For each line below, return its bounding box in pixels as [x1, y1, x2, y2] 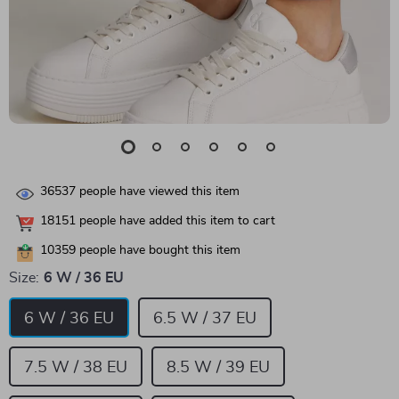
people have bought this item [76, 244, 240, 257]
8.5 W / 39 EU [167, 360, 270, 376]
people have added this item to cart [76, 215, 275, 228]
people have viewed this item [76, 185, 240, 199]
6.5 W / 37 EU [153, 311, 256, 327]
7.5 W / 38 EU [24, 360, 127, 376]
